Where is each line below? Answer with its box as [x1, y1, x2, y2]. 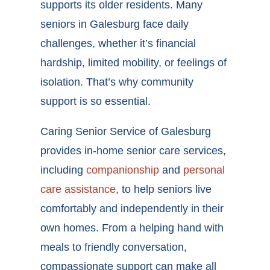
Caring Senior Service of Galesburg [40, 125, 212, 138]
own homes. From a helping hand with [40, 222, 224, 234]
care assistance [40, 183, 116, 196]
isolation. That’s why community [40, 76, 194, 89]
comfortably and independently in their [40, 202, 224, 215]
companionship [86, 164, 160, 177]
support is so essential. [40, 95, 151, 108]
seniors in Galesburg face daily [40, 18, 189, 31]
